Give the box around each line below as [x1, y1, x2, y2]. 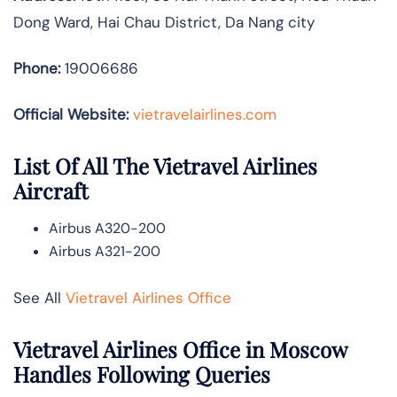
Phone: [13, 58, 60, 79]
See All [13, 287, 66, 307]
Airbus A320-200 [49, 218, 166, 237]
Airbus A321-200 [49, 241, 160, 261]
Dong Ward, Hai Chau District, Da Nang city [13, 12, 315, 33]
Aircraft [13, 175, 89, 205]
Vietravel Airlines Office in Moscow [13, 334, 346, 363]
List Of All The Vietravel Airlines [13, 151, 317, 180]
